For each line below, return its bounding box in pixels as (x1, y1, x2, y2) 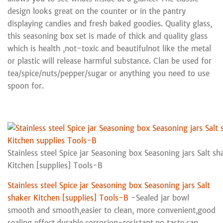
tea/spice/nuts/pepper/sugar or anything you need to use (7, 68, 210, 78)
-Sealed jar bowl (128, 193, 189, 203)
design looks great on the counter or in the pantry (7, 6, 186, 16)
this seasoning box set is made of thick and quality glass (7, 31, 208, 41)
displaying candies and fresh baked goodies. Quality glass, (7, 18, 212, 28)
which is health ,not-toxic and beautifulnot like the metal (7, 43, 211, 53)
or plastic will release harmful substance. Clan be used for (7, 56, 212, 66)
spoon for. (7, 81, 44, 91)
